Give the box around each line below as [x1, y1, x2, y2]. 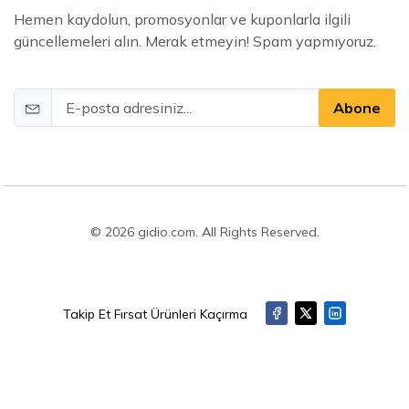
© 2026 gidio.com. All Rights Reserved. [89, 224, 320, 241]
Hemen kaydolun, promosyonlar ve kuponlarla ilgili [14, 10, 351, 29]
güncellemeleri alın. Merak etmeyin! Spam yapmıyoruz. [14, 32, 376, 51]
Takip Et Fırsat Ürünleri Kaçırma [63, 305, 247, 322]
